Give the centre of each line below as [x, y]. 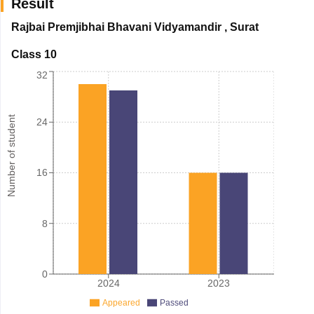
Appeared [121, 302]
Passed [174, 302]
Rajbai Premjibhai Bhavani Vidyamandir [116, 27]
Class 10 [34, 54]
